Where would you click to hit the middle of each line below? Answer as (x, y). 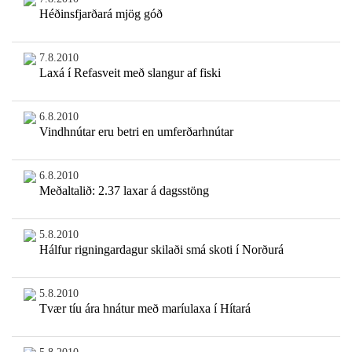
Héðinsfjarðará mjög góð (101, 14)
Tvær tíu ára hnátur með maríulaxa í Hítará (145, 309)
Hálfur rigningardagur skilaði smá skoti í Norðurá (161, 250)
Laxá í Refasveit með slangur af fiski (130, 73)
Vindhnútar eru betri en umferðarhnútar (136, 132)
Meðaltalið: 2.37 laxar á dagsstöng (124, 191)
